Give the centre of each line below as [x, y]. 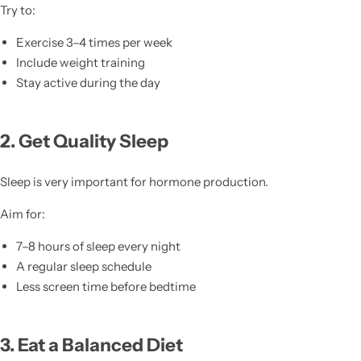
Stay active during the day [88, 82]
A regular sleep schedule [83, 266]
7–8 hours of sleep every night [98, 246]
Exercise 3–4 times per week [94, 42]
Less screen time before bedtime [106, 286]
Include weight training [80, 62]
